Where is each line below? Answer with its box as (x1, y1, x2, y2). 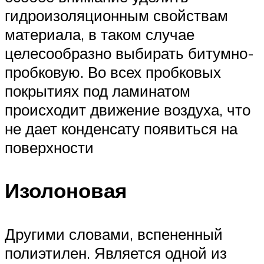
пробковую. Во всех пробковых (5, 62, 221, 82)
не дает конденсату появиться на (5, 119, 237, 138)
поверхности (5, 138, 94, 157)
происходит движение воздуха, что (5, 100, 250, 120)
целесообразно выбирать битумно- (5, 44, 254, 63)
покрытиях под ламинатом (5, 81, 190, 101)
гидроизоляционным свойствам (5, 6, 228, 25)
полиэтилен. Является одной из (5, 243, 227, 262)
